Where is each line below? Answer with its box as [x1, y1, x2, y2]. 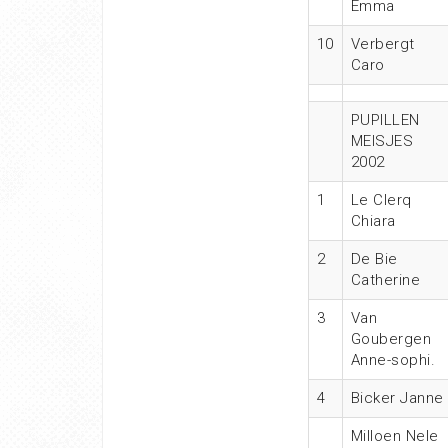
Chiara [350, 212, 396, 230]
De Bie [350, 250, 398, 268]
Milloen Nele [350, 427, 439, 445]
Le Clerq [350, 191, 412, 209]
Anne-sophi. [350, 351, 435, 369]
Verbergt [350, 35, 415, 53]
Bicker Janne [350, 389, 444, 407]
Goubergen [350, 330, 431, 348]
